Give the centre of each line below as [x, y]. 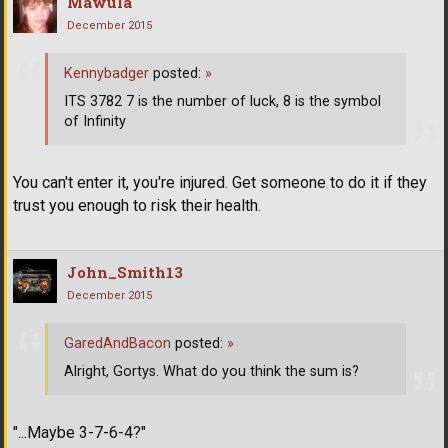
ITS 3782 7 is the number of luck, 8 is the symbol [222, 102]
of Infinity [95, 122]
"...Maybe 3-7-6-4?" [79, 432]
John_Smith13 [125, 271]
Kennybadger [106, 74]
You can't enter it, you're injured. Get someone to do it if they [220, 182]
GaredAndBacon [117, 344]
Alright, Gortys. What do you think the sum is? [211, 372]
